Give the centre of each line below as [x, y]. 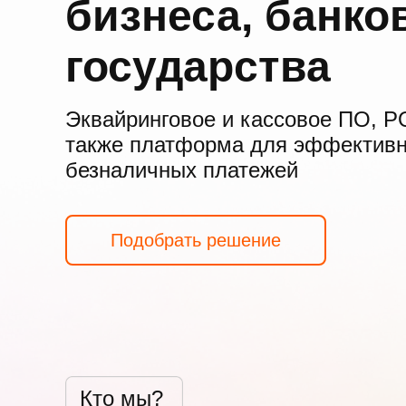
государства [198, 67]
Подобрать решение [196, 240]
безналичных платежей [182, 170]
